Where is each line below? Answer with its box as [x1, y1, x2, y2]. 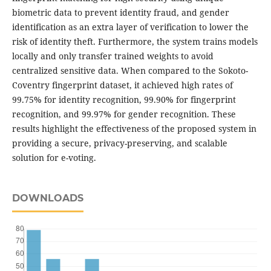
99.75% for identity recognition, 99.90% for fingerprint [11, 94, 236, 106]
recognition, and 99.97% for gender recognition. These [11, 108, 236, 120]
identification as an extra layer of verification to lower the [11, 21, 249, 33]
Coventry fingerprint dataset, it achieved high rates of [11, 79, 233, 91]
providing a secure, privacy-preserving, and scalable [11, 137, 227, 149]
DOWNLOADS [11, 192, 83, 204]
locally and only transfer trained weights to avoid [11, 50, 214, 62]
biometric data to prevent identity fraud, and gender [11, 7, 229, 19]
